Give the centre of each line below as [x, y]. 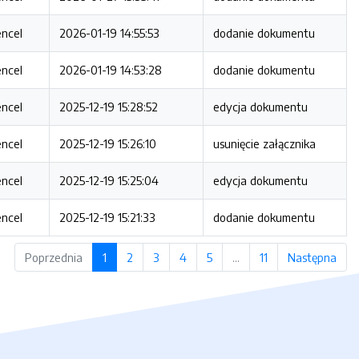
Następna [312, 257]
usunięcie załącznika [264, 143]
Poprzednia [53, 257]
